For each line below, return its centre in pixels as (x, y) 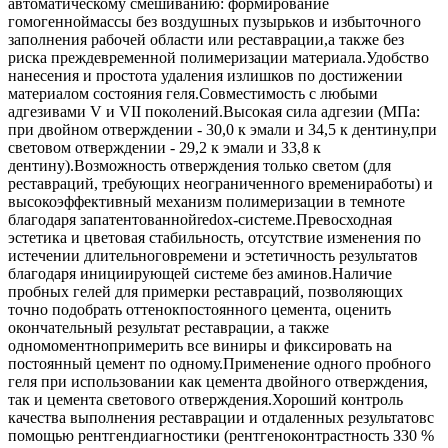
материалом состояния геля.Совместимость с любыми (193, 94)
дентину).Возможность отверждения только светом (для (199, 166)
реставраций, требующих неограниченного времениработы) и (220, 184)
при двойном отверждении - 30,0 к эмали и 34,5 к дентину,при (222, 130)
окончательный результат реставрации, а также (168, 328)
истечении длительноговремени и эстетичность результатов (213, 256)
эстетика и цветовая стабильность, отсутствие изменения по (214, 238)
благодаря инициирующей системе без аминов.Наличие (200, 274)
